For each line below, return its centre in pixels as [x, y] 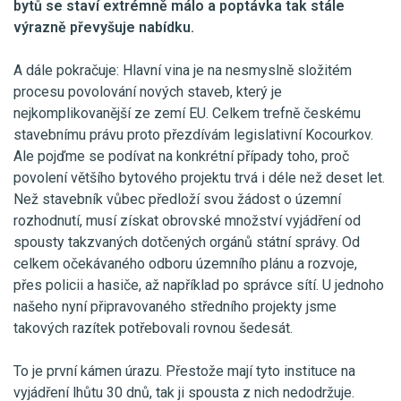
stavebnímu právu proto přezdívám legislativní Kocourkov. [193, 134]
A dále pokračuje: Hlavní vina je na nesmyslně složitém [183, 70]
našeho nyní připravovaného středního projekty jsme [175, 306]
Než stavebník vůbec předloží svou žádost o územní [177, 199]
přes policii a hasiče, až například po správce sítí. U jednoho [199, 285]
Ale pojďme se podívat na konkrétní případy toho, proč [181, 156]
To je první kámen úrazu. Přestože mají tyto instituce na [184, 371]
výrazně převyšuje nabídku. [104, 27]
